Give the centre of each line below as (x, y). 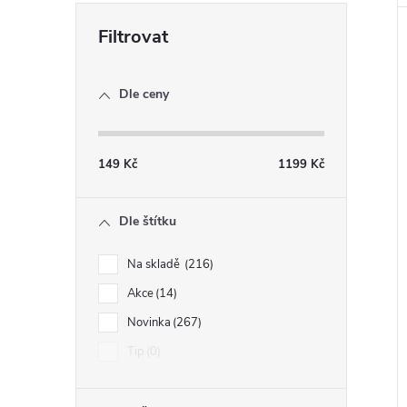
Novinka (149, 323)
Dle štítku (148, 221)
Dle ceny (144, 94)
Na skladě (155, 264)
